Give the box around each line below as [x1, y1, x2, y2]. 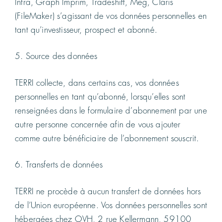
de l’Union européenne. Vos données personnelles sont [15, 201, 207, 210]
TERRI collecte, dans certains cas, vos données [15, 78, 179, 87]
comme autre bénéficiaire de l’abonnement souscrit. [15, 134, 199, 143]
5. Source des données [15, 52, 98, 61]
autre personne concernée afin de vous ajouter [15, 120, 181, 129]
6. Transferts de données [15, 161, 103, 169]
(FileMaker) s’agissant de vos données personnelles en [15, 11, 207, 20]
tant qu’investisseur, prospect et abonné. [15, 25, 157, 34]
